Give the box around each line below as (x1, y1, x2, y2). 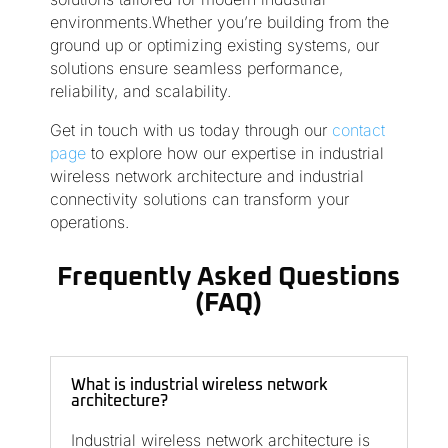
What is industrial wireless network (70, 377, 328, 394)
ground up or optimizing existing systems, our (49, 35, 379, 56)
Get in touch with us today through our (49, 120, 332, 141)
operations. (49, 212, 129, 233)
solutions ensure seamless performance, (49, 58, 343, 79)
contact (331, 120, 385, 141)
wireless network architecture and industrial (49, 166, 364, 187)
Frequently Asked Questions (57, 264, 401, 291)
